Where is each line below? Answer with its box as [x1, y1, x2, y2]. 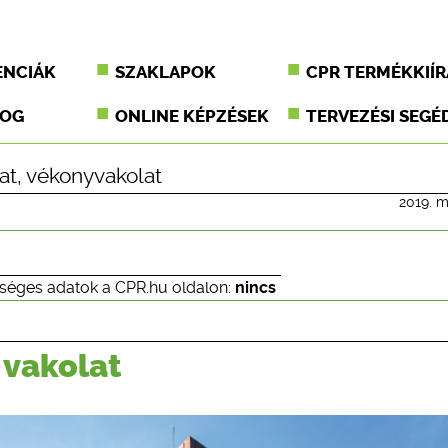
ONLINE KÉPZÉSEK [115, 106, 270, 126]
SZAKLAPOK [115, 62, 217, 82]
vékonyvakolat [26, 164, 162, 188]
